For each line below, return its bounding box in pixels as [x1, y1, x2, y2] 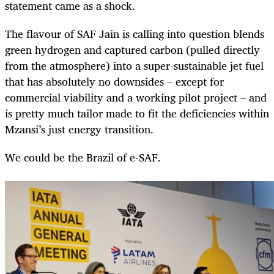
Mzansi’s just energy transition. [5, 120, 154, 139]
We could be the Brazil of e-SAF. [5, 148, 161, 167]
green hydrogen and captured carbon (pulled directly [5, 40, 260, 59]
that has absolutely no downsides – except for [5, 72, 224, 91]
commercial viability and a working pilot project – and [5, 88, 267, 107]
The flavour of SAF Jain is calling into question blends [5, 24, 264, 43]
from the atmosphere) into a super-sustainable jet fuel [5, 56, 264, 75]
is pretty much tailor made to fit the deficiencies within [5, 104, 269, 123]
